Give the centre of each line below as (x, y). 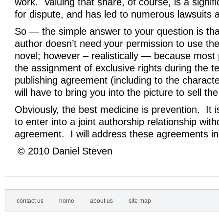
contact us (30, 201)
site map (140, 201)
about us (101, 201)
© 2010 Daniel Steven (65, 151)
